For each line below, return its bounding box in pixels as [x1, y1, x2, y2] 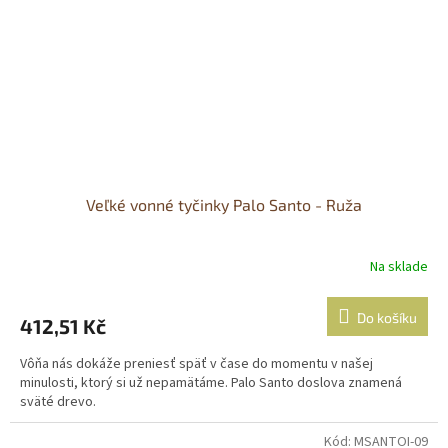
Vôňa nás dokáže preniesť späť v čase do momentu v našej [20, 353, 373, 374]
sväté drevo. [20, 391, 96, 412]
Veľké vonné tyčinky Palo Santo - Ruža [86, 194, 362, 214]
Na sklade [370, 257, 428, 278]
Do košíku [357, 308, 417, 326]
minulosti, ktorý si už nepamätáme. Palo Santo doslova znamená [20, 372, 402, 393]
